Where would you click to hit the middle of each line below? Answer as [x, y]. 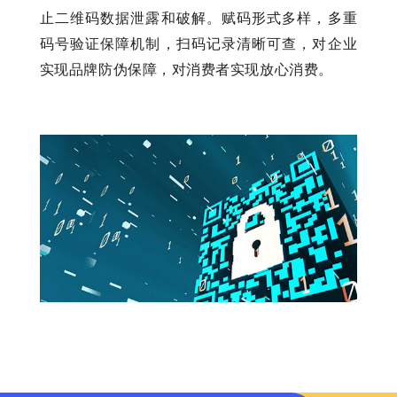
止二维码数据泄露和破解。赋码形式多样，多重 [198, 19]
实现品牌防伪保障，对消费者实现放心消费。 [186, 70]
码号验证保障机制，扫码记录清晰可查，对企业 [198, 44]
